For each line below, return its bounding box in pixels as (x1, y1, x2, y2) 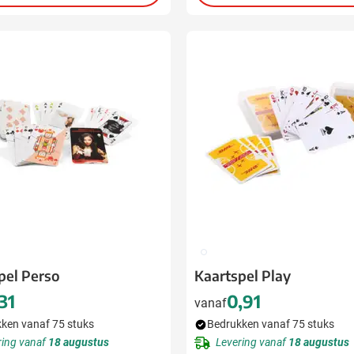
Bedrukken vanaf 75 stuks (207, 318, 334, 330)
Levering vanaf (216, 336, 288, 348)
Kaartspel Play (194, 266, 291, 284)
